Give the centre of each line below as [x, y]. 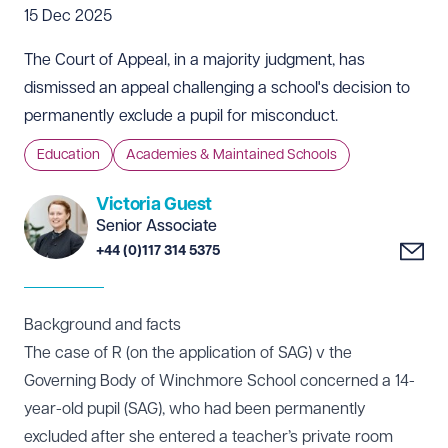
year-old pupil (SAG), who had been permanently [195, 409]
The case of [68, 353]
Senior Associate [157, 226]
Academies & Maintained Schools [231, 154]
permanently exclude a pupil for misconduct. [183, 116]
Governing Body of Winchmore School [160, 381]
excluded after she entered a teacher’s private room [208, 437]
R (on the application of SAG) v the [232, 353]
